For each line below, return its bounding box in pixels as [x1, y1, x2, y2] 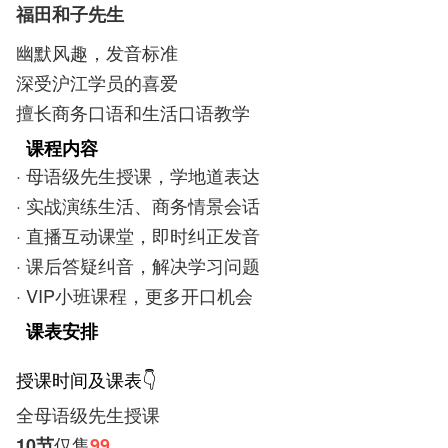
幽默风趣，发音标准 [16, 39, 178, 65]
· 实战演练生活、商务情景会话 [16, 192, 260, 218]
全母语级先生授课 [16, 401, 160, 427]
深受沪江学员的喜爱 [16, 69, 178, 95]
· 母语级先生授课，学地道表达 [16, 162, 260, 188]
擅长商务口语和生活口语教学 [16, 99, 250, 125]
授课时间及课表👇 [16, 366, 156, 392]
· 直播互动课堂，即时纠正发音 [16, 222, 260, 248]
